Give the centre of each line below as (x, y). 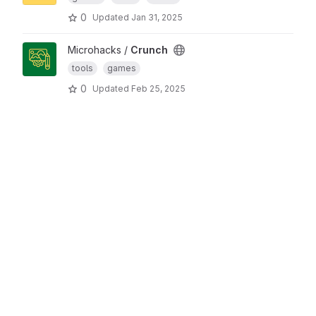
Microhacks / (99, 50)
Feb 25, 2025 (158, 88)
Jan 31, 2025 (157, 17)
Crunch (149, 50)
